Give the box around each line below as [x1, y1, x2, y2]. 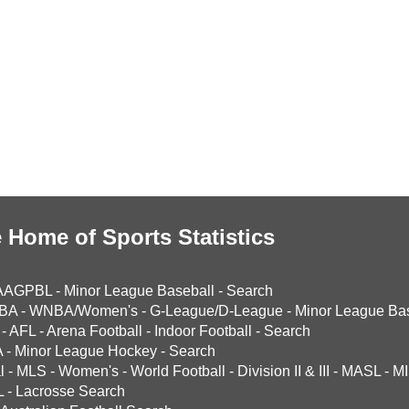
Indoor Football [154, 323, 252, 339]
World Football [131, 363, 225, 379]
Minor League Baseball [64, 283, 215, 299]
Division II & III [237, 363, 330, 379]
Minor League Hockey [15, 343, 157, 359]
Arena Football [47, 323, 142, 339]
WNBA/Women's [29, 303, 138, 319]
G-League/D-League [150, 303, 283, 319]
